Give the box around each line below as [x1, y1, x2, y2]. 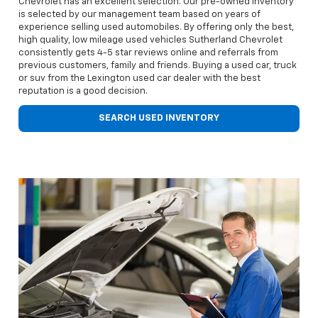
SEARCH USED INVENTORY [99, 113, 219, 123]
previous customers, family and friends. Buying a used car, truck [18, 60, 297, 70]
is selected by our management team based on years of [18, 9, 261, 19]
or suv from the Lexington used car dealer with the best [18, 73, 261, 83]
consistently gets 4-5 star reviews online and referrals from [18, 48, 278, 57]
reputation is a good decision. [18, 86, 148, 96]
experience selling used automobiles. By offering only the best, [18, 22, 294, 32]
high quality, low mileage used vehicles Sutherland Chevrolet [18, 35, 283, 45]
